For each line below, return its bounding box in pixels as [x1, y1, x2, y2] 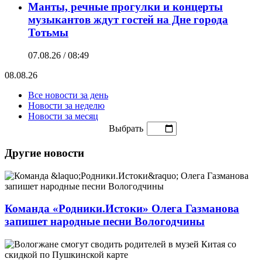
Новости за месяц [28, 111, 98, 122]
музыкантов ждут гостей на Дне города [28, 13, 228, 26]
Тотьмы [28, 26, 68, 39]
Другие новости [5, 146, 84, 159]
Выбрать [109, 123, 143, 134]
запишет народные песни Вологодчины [5, 215, 205, 228]
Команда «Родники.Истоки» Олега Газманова [5, 202, 239, 215]
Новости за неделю [28, 101, 105, 111]
